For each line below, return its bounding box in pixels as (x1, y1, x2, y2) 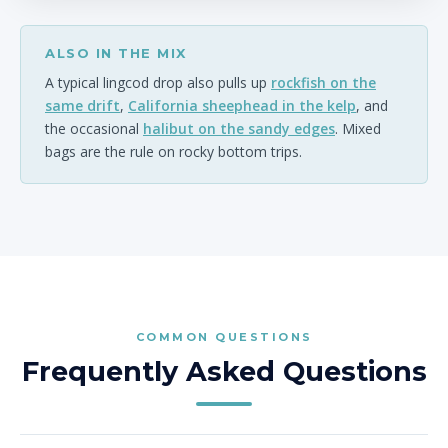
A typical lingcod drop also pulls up (45, 73, 271, 92)
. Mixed (335, 119, 381, 138)
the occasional (45, 119, 143, 138)
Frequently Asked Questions (21, 355, 427, 388)
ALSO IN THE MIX (45, 45, 187, 61)
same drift (45, 96, 120, 115)
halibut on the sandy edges (143, 119, 335, 138)
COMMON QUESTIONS (135, 330, 313, 344)
